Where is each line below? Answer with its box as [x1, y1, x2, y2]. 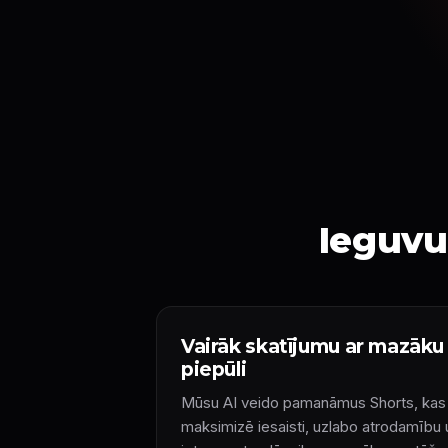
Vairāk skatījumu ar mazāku [181, 335, 445, 358]
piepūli [181, 358, 247, 381]
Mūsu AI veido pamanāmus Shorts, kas [181, 393, 446, 412]
